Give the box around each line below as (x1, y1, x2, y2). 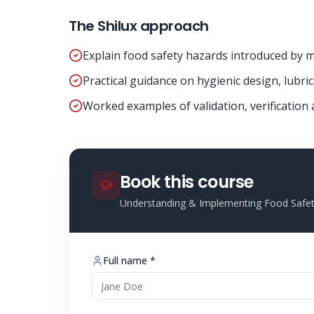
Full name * (103, 254, 156, 267)
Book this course (120, 170, 254, 193)
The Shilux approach (69, 16, 209, 36)
